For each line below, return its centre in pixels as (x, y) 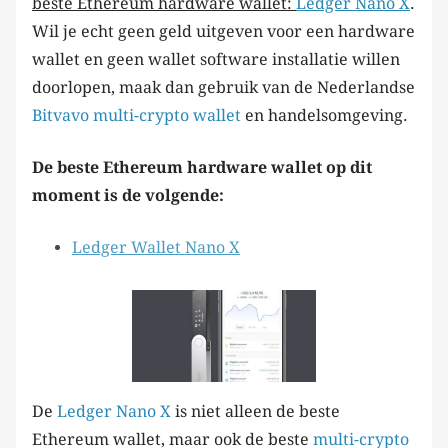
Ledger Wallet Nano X (156, 247)
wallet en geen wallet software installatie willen (216, 59)
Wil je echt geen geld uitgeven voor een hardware (223, 31)
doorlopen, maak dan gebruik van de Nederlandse (223, 87)
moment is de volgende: (128, 195)
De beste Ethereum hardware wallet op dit (202, 167)
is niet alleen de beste (255, 412)
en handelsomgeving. (324, 115)
